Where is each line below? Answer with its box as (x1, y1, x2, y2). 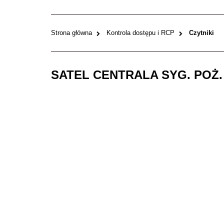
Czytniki (189, 29, 214, 36)
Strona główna (51, 29, 92, 36)
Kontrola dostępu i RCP (106, 29, 174, 36)
